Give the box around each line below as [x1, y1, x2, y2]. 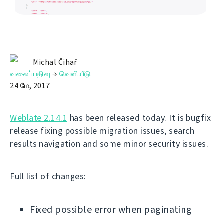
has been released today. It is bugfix [67, 112, 211, 124]
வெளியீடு [59, 69, 91, 79]
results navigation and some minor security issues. [10, 138, 208, 150]
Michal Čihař [33, 57, 77, 68]
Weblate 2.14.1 [10, 112, 67, 124]
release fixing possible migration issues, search [10, 125, 194, 137]
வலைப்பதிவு [10, 69, 50, 79]
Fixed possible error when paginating [30, 203, 192, 217]
